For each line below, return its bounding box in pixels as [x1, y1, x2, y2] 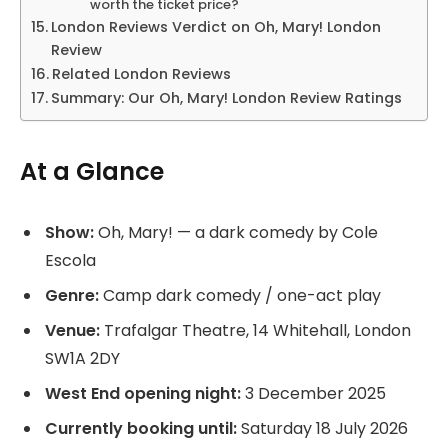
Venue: [45, 318, 100, 342]
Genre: [45, 283, 99, 307]
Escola [45, 248, 96, 272]
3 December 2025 [241, 381, 386, 405]
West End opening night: [45, 381, 241, 405]
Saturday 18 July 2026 [237, 416, 408, 440]
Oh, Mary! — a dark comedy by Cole [94, 220, 378, 244]
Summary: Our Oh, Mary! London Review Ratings [50, 88, 402, 109]
